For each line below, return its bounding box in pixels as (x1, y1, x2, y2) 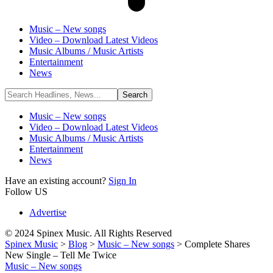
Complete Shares (185, 239, 250, 249)
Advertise (29, 207, 66, 218)
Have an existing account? (5, 175, 108, 186)
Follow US (5, 186, 48, 197)
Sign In (108, 175, 136, 186)
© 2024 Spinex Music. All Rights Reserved (5, 228, 172, 238)
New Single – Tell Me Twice (5, 250, 116, 260)
